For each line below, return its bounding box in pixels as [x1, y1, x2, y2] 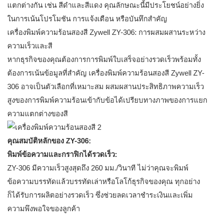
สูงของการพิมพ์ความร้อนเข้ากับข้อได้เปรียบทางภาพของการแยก [7, 96, 207, 105]
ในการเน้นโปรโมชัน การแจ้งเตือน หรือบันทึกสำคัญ [7, 15, 167, 23]
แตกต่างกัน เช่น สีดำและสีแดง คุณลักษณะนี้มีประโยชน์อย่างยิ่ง [7, 1, 204, 10]
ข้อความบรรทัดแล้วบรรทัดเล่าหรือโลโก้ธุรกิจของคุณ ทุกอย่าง [7, 177, 200, 186]
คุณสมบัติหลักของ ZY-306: [7, 137, 91, 145]
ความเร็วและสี [7, 42, 52, 50]
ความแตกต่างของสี [7, 109, 68, 118]
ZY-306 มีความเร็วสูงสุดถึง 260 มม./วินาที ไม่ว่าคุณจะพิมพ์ [7, 164, 188, 172]
